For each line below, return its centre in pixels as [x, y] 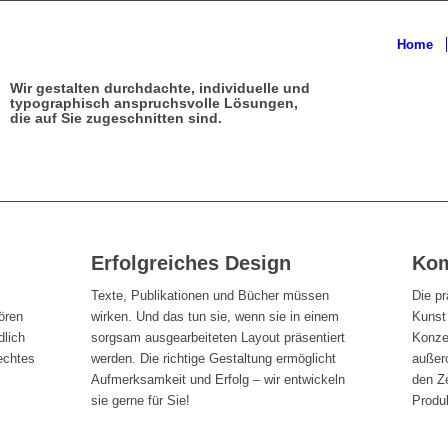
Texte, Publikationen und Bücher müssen [209, 296]
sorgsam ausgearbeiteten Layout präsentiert [217, 338]
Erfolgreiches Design [190, 263]
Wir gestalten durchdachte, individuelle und [160, 88]
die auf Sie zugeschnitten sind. [116, 118]
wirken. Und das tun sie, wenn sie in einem [214, 317]
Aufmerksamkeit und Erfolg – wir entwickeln [217, 380]
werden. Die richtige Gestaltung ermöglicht [213, 359]
